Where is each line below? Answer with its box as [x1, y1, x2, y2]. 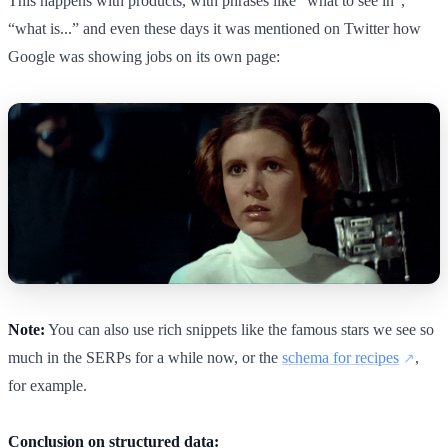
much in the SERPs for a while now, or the [8, 349, 282, 367]
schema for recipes [282, 349, 399, 367]
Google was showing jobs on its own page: [8, 47, 280, 65]
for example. [8, 377, 87, 395]
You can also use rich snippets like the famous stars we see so [45, 321, 434, 339]
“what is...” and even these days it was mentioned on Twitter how [8, 19, 421, 37]
